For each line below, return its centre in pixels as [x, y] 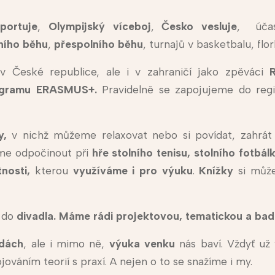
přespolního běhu [98, 44]
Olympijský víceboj [99, 26]
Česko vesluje [199, 26]
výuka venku [142, 244]
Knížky [216, 171]
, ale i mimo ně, [66, 244]
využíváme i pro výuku [130, 171]
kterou [51, 171]
